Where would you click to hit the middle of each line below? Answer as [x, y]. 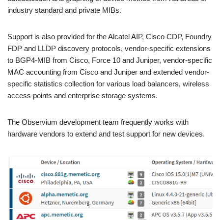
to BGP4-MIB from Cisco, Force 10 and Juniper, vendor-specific [110, 60]
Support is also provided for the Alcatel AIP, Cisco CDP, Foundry [110, 36]
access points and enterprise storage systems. [82, 95]
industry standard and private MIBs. [64, 10]
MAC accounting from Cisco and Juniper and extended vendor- [108, 72]
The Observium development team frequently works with [98, 122]
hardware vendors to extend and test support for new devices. [106, 134]
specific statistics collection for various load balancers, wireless [108, 83]
